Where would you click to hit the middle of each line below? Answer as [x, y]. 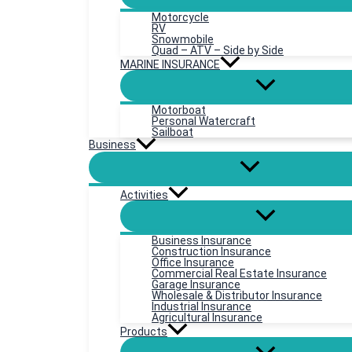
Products [144, 332]
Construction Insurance [211, 252]
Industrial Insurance [202, 307]
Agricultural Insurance [207, 318]
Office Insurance [193, 263]
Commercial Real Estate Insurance [239, 274]
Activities [144, 195]
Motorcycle [180, 18]
